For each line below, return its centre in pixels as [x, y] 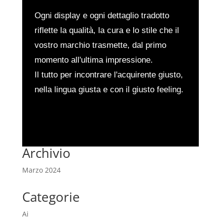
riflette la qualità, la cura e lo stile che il [107, 30]
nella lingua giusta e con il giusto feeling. [109, 89]
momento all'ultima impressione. [93, 60]
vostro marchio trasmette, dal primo [100, 45]
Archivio [46, 153]
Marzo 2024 [41, 170]
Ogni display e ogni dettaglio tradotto [102, 15]
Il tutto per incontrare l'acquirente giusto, [109, 74]
